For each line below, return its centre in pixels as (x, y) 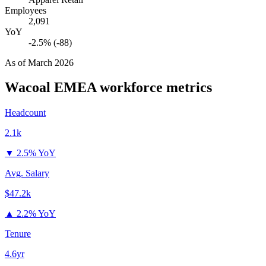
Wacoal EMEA (50, 88)
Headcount (25, 113)
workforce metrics (154, 88)
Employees (26, 10)
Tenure (18, 234)
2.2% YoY (36, 214)
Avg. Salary (27, 173)
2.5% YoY (36, 153)
